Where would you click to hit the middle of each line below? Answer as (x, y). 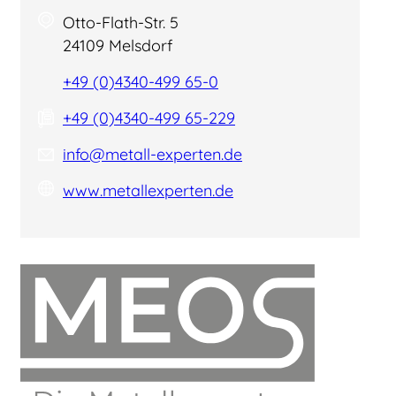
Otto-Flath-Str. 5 (121, 23)
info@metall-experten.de (152, 154)
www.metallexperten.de (148, 190)
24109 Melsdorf (118, 46)
